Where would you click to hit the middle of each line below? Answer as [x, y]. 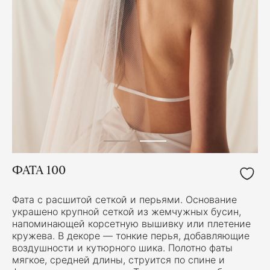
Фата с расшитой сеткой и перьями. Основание [124, 199]
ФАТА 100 [39, 170]
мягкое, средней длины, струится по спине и [118, 259]
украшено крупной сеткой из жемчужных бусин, [127, 211]
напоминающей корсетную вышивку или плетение [131, 223]
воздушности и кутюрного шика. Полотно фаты [122, 247]
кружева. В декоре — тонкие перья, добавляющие [131, 235]
